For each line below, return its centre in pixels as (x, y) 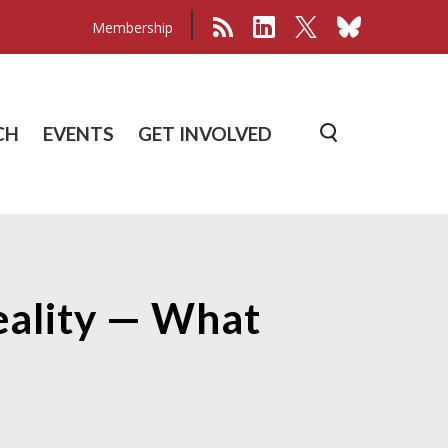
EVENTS (79, 133)
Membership (132, 27)
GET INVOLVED (205, 133)
